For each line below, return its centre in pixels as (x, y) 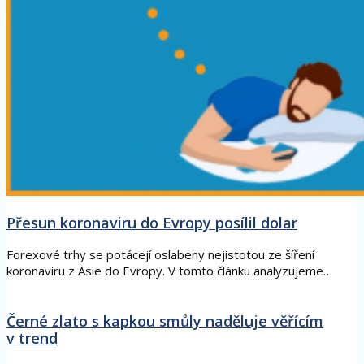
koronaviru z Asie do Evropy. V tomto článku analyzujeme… (169, 271)
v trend (32, 338)
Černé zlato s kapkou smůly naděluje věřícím (165, 321)
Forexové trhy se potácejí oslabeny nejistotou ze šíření (160, 255)
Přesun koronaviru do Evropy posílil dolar (152, 223)
